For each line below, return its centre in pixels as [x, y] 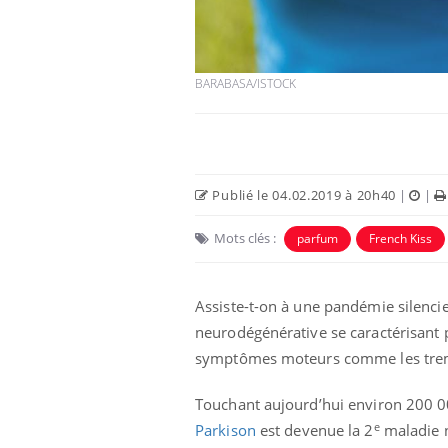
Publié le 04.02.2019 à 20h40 [302, 195]
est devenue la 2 [314, 430]
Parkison [225, 430]
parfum [317, 239]
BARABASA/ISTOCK [245, 84]
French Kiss [400, 239]
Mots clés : [245, 238]
